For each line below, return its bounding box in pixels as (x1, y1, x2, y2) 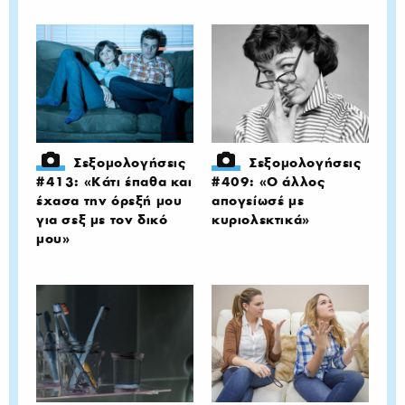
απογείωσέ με (212, 192, 305, 209)
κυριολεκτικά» (212, 211, 310, 228)
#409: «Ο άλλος (212, 173, 325, 190)
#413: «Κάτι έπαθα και (36, 173, 193, 190)
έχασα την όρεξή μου (36, 192, 183, 209)
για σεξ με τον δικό (36, 211, 168, 228)
